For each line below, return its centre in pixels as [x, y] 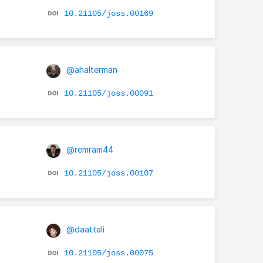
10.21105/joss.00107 [108, 173]
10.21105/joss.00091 [108, 93]
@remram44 [88, 150]
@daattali [84, 230]
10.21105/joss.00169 [108, 13]
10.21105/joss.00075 [108, 253]
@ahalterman [90, 70]
